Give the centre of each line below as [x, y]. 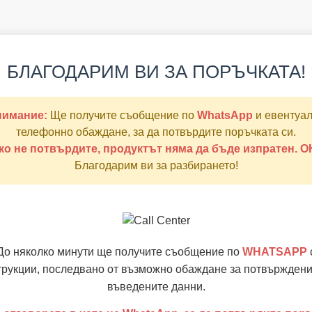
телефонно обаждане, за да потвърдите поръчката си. [156, 132]
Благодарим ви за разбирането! [156, 165]
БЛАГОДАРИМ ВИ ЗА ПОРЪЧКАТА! [156, 72]
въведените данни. [156, 287]
